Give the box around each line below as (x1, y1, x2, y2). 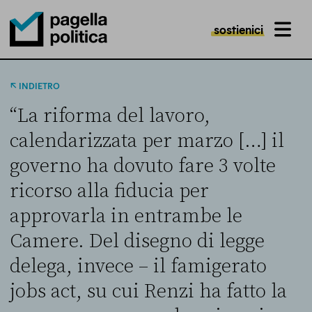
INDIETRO (18, 80, 60, 91)
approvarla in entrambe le (10, 204, 242, 228)
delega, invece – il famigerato (10, 254, 267, 279)
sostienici (214, 21, 263, 38)
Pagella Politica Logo (9, 54, 102, 66)
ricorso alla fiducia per (10, 179, 209, 203)
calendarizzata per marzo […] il (10, 129, 284, 153)
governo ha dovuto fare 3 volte (10, 154, 276, 178)
